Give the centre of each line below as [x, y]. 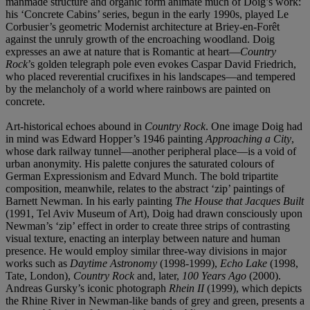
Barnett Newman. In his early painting [90, 201]
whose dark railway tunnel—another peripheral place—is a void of [151, 151]
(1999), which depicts [253, 288]
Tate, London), [39, 275]
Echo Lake [244, 263]
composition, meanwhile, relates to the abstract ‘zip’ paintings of [145, 188]
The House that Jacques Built [239, 201]
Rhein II [186, 288]
